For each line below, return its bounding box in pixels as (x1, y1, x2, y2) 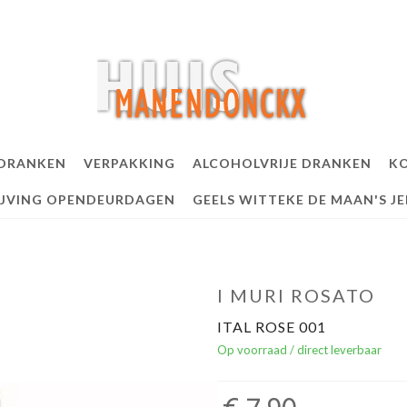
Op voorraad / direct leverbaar (217, 342, 382, 357)
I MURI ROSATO (217, 284, 375, 306)
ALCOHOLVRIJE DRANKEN (192, 155, 372, 171)
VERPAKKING (83, 155, 175, 171)
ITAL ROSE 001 (217, 318, 326, 335)
